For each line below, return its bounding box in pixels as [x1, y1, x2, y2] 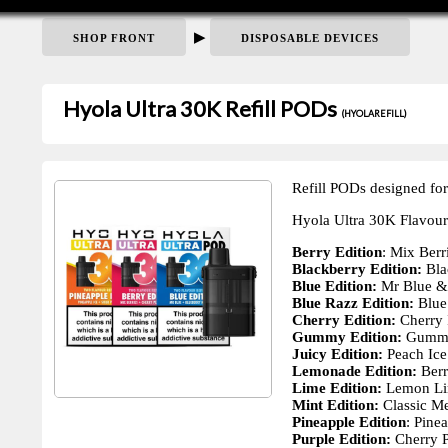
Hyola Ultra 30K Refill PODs [59, 94, 341, 122]
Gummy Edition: [291, 328, 402, 345]
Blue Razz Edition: [291, 294, 418, 311]
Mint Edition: [291, 396, 379, 413]
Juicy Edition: [291, 345, 383, 362]
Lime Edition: [291, 379, 382, 396]
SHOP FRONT [73, 32, 155, 45]
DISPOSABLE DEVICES [241, 32, 379, 45]
